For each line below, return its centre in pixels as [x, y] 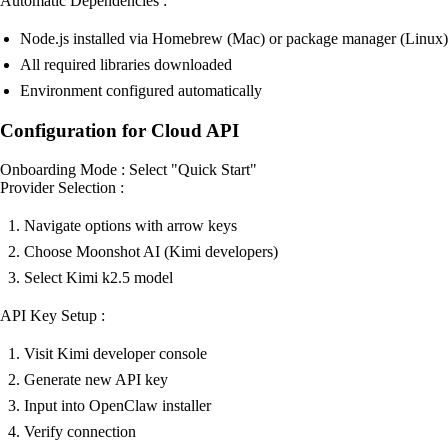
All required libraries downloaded [126, 65]
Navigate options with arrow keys [130, 225]
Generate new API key [96, 379]
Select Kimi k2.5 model [98, 277]
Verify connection [80, 431]
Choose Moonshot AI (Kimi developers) [151, 251]
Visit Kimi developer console [115, 353]
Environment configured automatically [141, 91]
